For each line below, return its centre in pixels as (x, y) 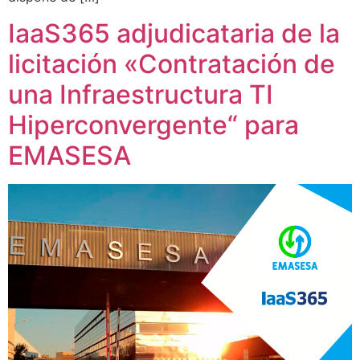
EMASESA (70, 155)
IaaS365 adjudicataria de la (174, 33)
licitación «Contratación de (172, 63)
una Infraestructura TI (141, 94)
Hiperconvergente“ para (153, 125)
